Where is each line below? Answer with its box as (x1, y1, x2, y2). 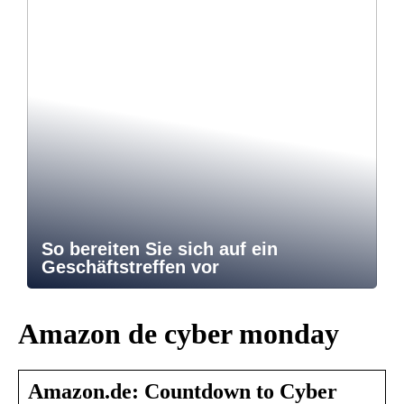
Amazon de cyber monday (18, 317, 339, 350)
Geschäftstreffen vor (41, 257, 219, 278)
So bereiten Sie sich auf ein (41, 239, 278, 260)
